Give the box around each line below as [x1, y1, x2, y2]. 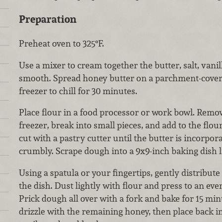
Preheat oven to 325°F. [18, 37, 106, 49]
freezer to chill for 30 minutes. [18, 85, 137, 97]
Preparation [18, 12, 76, 26]
